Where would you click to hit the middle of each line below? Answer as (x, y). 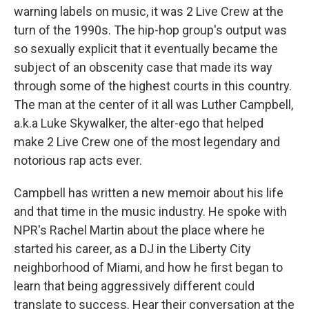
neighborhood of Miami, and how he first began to (148, 267)
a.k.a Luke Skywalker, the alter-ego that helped (139, 123)
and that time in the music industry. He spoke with (150, 211)
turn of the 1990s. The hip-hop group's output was (150, 30)
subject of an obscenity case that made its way (143, 67)
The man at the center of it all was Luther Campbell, (153, 104)
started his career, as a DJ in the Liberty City (132, 249)
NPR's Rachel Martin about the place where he (139, 230)
